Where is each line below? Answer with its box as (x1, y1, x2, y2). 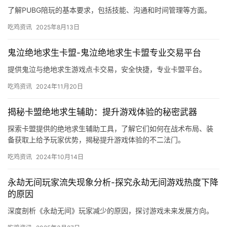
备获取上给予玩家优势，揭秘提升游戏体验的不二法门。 (8, 135, 185, 144)
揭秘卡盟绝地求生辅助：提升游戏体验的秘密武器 (8, 107, 197, 118)
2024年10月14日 (36, 153, 84, 161)
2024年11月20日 (36, 83, 83, 91)
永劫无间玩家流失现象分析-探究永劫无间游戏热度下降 (8, 177, 218, 188)
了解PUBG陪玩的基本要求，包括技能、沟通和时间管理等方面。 (8, 6, 211, 15)
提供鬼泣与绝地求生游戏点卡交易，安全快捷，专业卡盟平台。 (8, 65, 206, 74)
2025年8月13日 (36, 23, 80, 31)
